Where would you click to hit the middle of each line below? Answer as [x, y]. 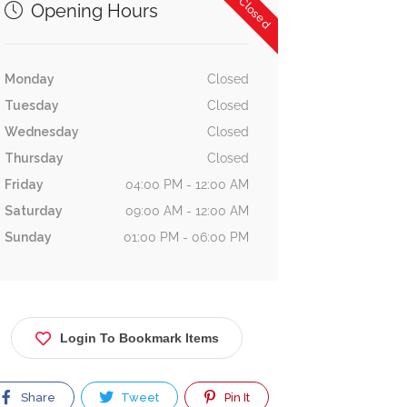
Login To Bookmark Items [139, 338]
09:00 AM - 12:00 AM [187, 211]
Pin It [236, 397]
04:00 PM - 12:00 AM [187, 184]
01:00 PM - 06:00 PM [186, 237]
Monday [29, 79]
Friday [24, 184]
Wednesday [41, 132]
